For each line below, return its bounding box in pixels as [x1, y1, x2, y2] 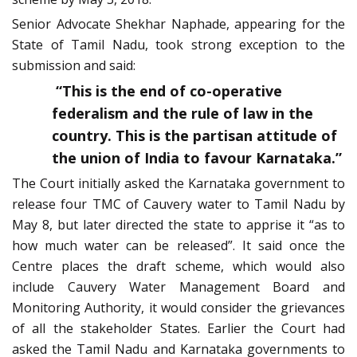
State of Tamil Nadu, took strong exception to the [12, 36, 345, 54]
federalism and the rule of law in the [52, 104, 313, 124]
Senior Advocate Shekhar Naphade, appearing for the [12, 15, 345, 33]
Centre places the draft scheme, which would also [12, 257, 345, 276]
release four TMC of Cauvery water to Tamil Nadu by [12, 195, 345, 214]
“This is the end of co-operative [52, 81, 282, 101]
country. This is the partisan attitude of [52, 126, 337, 146]
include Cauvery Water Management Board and [12, 278, 345, 296]
